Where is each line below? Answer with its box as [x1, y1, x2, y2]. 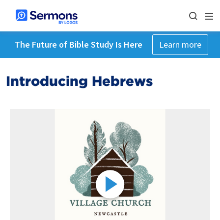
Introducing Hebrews [6, 73, 153, 89]
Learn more [159, 39, 201, 50]
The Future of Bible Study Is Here [14, 39, 142, 50]
